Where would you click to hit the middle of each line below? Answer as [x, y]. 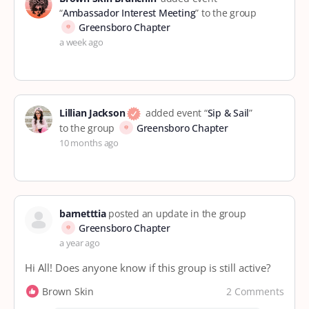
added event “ [175, 113]
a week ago [81, 42]
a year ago [80, 243]
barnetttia [83, 214]
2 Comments [255, 291]
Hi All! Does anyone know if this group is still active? [148, 268]
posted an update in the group [176, 214]
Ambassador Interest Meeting [129, 13]
